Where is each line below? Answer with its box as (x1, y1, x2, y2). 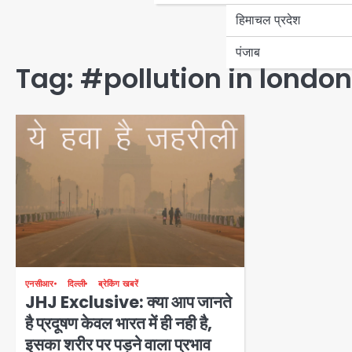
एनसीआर (25, 277, 54, 290)
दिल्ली (67, 277, 86, 290)
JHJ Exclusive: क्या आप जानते (25, 290, 232, 313)
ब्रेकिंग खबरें (98, 277, 138, 290)
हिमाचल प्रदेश (236, 10, 300, 29)
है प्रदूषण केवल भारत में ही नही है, (25, 311, 212, 335)
